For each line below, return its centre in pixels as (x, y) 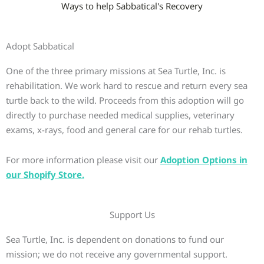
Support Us (132, 215)
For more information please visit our (83, 159)
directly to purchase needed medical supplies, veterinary (120, 115)
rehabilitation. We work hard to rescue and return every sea (127, 85)
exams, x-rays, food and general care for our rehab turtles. (124, 129)
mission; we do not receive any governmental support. (117, 254)
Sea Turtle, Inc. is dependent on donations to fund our (115, 240)
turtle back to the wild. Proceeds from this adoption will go (125, 100)
